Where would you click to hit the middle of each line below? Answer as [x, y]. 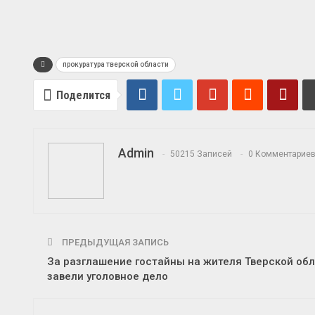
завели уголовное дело [108, 276]
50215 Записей [201, 154]
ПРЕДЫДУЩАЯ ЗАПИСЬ [114, 242]
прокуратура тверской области [116, 64]
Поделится [83, 95]
